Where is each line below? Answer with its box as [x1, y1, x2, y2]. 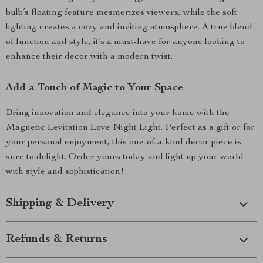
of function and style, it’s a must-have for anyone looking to [6, 38, 245, 47]
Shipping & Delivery [6, 198, 114, 210]
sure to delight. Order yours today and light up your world [6, 153, 244, 162]
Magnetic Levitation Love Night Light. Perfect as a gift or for [6, 123, 255, 133]
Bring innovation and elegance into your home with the [6, 109, 230, 118]
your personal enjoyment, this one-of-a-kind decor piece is [6, 138, 241, 147]
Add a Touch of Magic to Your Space [6, 83, 183, 93]
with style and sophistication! [6, 167, 124, 177]
